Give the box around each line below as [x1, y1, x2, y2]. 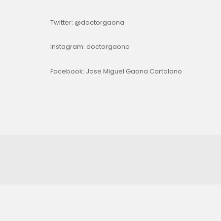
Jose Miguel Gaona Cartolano [86, 66, 182, 76]
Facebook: [50, 66, 86, 76]
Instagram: [50, 42, 86, 52]
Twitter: [50, 17, 74, 27]
